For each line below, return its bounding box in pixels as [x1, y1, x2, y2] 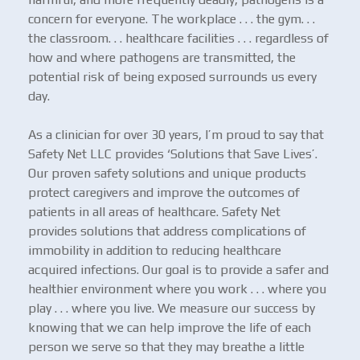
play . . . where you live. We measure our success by [28, 300, 315, 316]
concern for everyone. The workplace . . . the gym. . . [28, 10, 315, 27]
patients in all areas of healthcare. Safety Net [28, 203, 280, 219]
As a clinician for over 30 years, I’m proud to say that [28, 126, 324, 142]
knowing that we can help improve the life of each [28, 319, 311, 335]
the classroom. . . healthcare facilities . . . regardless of [28, 30, 329, 46]
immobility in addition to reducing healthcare [28, 242, 281, 258]
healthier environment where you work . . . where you [28, 280, 326, 297]
